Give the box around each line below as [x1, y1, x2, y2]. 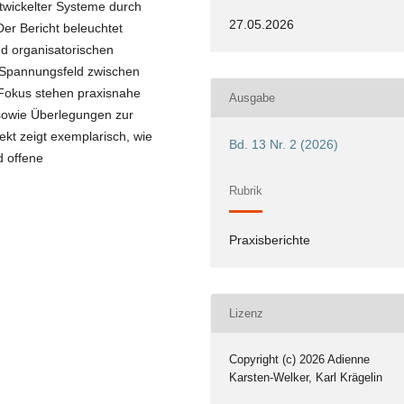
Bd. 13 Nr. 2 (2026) [229, 137, 339, 152]
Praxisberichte [229, 233, 311, 248]
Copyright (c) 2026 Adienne [229, 353, 371, 367]
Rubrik [229, 183, 263, 197]
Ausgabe [229, 90, 276, 105]
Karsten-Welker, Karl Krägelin [229, 371, 383, 385]
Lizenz [229, 306, 264, 320]
